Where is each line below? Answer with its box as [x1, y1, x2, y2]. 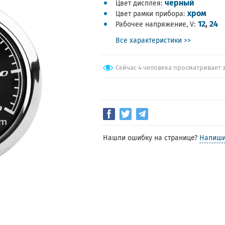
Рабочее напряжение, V [116, 19, 194, 29]
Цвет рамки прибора [116, 9, 184, 19]
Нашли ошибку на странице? [103, 133, 200, 143]
